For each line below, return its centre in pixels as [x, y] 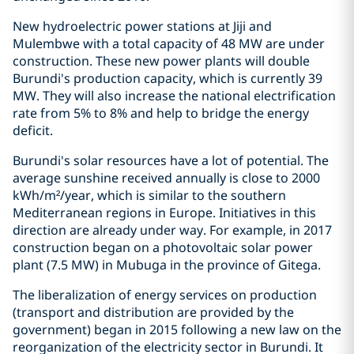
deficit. [33, 130]
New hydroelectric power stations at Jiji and [142, 26]
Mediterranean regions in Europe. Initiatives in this [164, 213]
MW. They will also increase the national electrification [174, 96]
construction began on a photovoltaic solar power [163, 247]
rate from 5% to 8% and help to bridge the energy [161, 113]
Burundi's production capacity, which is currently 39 [168, 78]
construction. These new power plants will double [161, 61]
